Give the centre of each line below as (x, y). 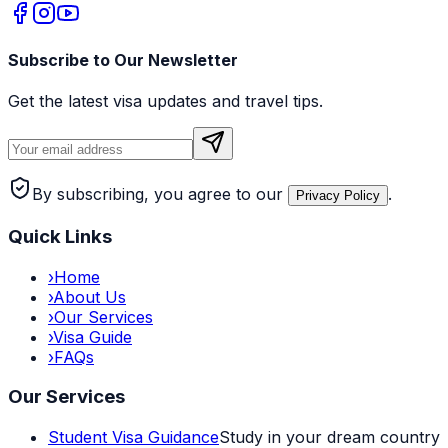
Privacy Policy (338, 196)
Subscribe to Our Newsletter (123, 59)
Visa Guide (92, 336)
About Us (89, 296)
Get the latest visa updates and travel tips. (165, 101)
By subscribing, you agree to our (157, 194)
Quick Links (60, 236)
